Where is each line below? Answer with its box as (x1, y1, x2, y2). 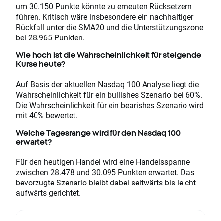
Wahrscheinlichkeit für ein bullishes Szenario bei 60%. (16, 89, 202, 100)
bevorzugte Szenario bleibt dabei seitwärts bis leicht (16, 177, 196, 187)
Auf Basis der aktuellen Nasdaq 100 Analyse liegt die (16, 78, 199, 89)
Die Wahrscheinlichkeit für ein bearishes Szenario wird (16, 99, 204, 110)
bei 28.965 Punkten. (16, 32, 85, 43)
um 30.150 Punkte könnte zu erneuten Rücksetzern (16, 1, 192, 12)
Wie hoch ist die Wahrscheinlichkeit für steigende (16, 50, 201, 60)
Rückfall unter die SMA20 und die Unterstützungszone (16, 22, 203, 33)
